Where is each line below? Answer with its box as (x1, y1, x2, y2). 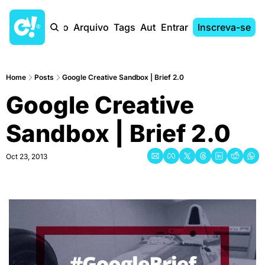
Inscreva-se (198, 21, 251, 33)
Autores (140, 21, 176, 33)
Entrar (161, 21, 188, 33)
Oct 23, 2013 (6, 152, 47, 161)
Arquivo (73, 21, 109, 33)
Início (44, 21, 69, 33)
